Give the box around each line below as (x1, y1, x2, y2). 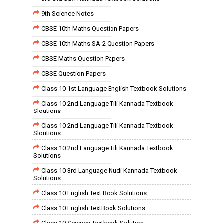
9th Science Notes (41, 10, 94, 17)
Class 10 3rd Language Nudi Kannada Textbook (41, 167, 177, 174)
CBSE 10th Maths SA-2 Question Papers (41, 40, 154, 47)
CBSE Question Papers (41, 70, 106, 77)
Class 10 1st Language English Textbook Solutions (41, 85, 186, 92)
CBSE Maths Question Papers (41, 55, 125, 62)
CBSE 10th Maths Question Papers (41, 25, 139, 32)
